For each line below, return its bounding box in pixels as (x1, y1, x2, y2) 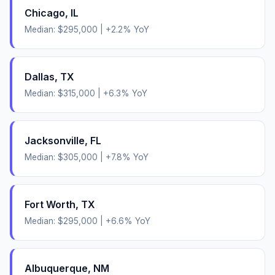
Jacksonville (25, 134, 85, 147)
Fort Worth (25, 198, 76, 211)
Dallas (25, 70, 55, 83)
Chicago (25, 6, 65, 19)
